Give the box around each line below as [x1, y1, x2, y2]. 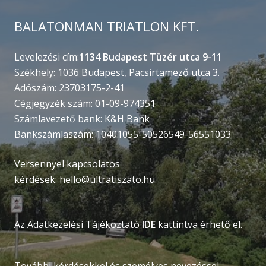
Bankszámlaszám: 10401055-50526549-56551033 [14, 128, 231, 141]
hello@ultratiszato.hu [59, 173, 155, 186]
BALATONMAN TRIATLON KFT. [14, 17, 199, 36]
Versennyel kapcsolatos [14, 157, 120, 171]
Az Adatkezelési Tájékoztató [14, 218, 140, 232]
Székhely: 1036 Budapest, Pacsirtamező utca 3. [14, 66, 220, 80]
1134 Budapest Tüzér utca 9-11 [79, 50, 222, 64]
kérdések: [14, 173, 59, 186]
